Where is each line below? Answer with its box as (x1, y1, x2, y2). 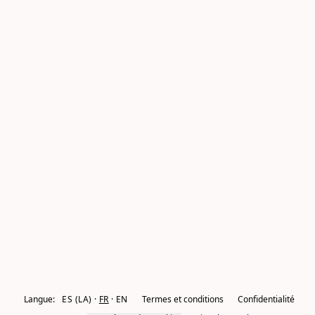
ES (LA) (62, 293, 92, 305)
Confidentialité (237, 293, 295, 305)
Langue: (24, 293, 56, 305)
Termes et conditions (141, 293, 224, 305)
